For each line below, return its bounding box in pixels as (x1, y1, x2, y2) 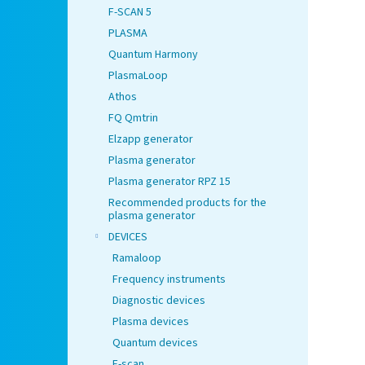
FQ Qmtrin (108, 110, 158, 127)
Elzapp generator (108, 131, 193, 148)
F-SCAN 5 (108, 4, 152, 21)
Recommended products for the (108, 195, 266, 212)
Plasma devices (112, 314, 189, 331)
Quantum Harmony (108, 46, 198, 64)
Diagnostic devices (112, 292, 205, 310)
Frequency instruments (112, 271, 226, 288)
